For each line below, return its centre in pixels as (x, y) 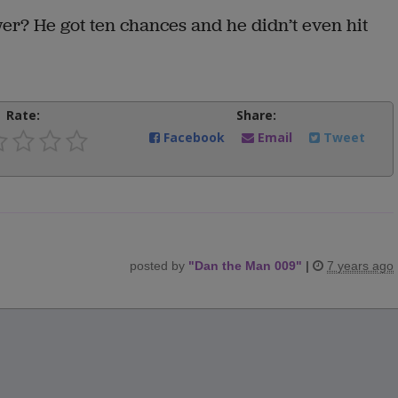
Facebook (195, 137)
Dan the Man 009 (245, 265)
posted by (159, 265)
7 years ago (360, 265)
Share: (256, 115)
